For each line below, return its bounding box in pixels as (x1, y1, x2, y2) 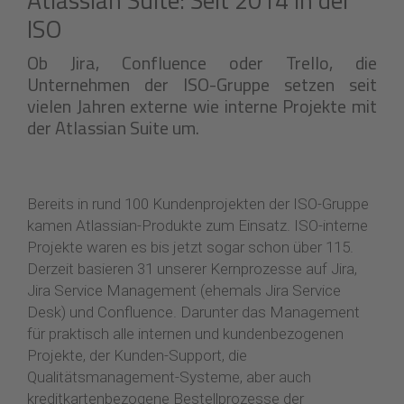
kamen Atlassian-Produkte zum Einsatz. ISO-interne (27, 216, 368, 234)
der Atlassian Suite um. (27, 114, 199, 142)
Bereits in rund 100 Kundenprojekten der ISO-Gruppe (27, 195, 369, 213)
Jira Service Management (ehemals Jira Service (27, 281, 341, 299)
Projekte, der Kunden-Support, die (27, 346, 247, 364)
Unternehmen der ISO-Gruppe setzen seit (27, 70, 377, 98)
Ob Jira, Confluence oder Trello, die (27, 49, 377, 77)
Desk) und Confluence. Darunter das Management (27, 303, 360, 321)
